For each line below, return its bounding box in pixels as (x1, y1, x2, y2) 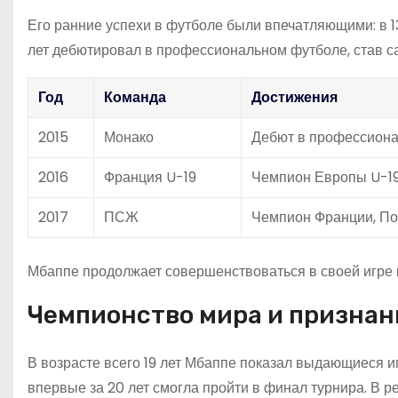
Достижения (251, 86, 338, 107)
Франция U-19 (104, 166, 196, 187)
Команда (104, 86, 166, 107)
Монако (104, 126, 154, 147)
